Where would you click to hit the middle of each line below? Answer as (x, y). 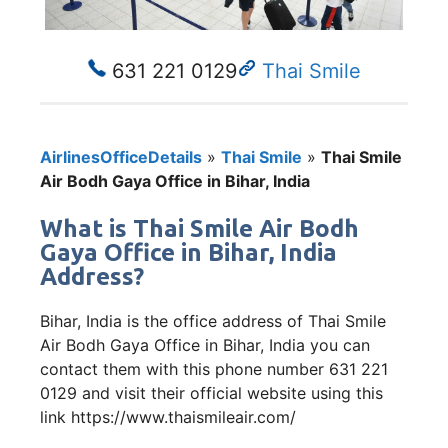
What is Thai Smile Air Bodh (199, 228)
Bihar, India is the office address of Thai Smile (213, 320)
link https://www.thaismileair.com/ (168, 416)
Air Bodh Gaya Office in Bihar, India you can (205, 344)
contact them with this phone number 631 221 (214, 368)
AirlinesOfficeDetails (121, 156)
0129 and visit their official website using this (211, 392)
